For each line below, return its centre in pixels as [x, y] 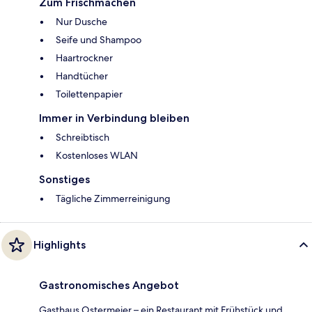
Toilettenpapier [89, 94]
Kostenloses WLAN [97, 156]
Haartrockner [84, 58]
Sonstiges [64, 180]
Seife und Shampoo [99, 40]
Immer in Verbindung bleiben [114, 118]
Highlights [60, 245]
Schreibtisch [83, 138]
